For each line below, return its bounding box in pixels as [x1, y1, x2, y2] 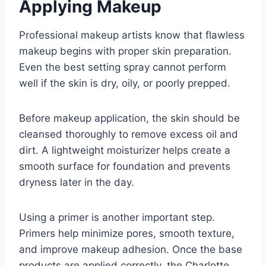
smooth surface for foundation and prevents [19, 160, 230, 173]
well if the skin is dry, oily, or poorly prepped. [19, 77, 230, 90]
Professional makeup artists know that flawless [19, 29, 245, 42]
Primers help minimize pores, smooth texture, [19, 227, 235, 240]
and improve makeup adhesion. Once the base [19, 243, 242, 256]
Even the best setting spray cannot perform [19, 61, 226, 74]
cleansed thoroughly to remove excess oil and [19, 128, 238, 141]
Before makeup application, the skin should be [19, 112, 240, 125]
